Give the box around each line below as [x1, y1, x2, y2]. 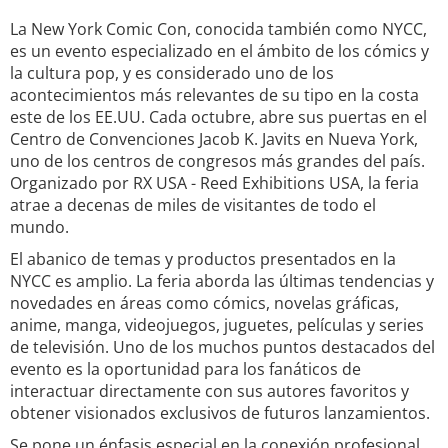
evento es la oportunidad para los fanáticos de [10, 358, 361, 380]
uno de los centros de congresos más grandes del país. [10, 150, 425, 172]
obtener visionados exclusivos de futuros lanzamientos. [10, 402, 430, 424]
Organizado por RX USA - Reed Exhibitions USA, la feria [10, 172, 419, 194]
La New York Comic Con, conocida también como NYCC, [10, 18, 427, 40]
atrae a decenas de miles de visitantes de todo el [10, 194, 376, 216]
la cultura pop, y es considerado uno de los [10, 62, 334, 84]
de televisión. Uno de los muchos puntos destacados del [10, 336, 435, 358]
